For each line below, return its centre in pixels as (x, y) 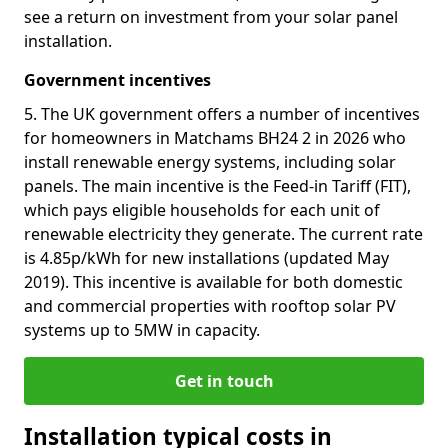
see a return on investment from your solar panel (211, 17)
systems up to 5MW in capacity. (142, 330)
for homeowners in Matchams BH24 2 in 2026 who (215, 138)
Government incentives (117, 80)
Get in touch (224, 381)
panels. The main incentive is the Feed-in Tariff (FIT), (217, 186)
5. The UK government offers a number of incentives (222, 114)
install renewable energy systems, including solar (210, 162)
